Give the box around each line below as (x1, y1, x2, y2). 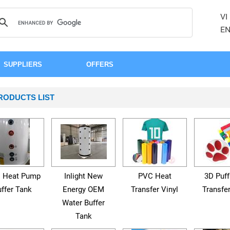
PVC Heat (138, 171, 171, 181)
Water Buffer (62, 198, 105, 207)
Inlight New (64, 171, 103, 181)
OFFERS (86, 61, 113, 68)
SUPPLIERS (3, 61, 42, 68)
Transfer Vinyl (131, 185, 179, 194)
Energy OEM (63, 185, 105, 194)
